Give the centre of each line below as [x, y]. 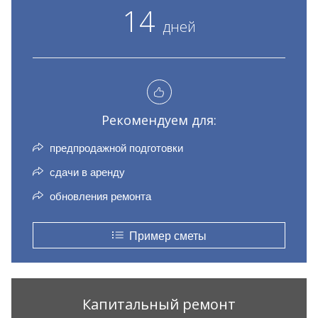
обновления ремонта [99, 196]
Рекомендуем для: [159, 120]
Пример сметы [165, 236]
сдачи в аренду [86, 172]
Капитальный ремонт [159, 305]
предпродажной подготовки [115, 148]
